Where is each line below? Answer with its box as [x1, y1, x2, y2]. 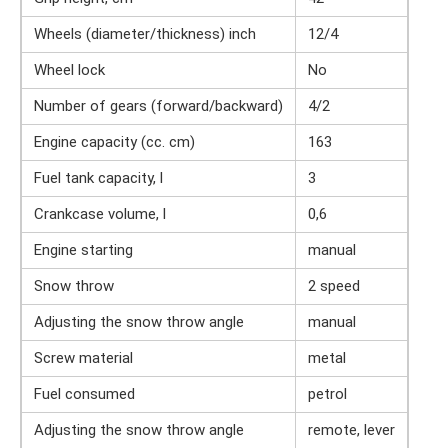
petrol [308, 384, 347, 403]
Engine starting [34, 240, 133, 259]
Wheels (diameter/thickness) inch [34, 24, 256, 43]
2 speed [308, 276, 360, 295]
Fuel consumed [34, 384, 135, 403]
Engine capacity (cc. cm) [34, 132, 195, 151]
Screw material [34, 348, 133, 367]
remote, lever [308, 420, 395, 439]
